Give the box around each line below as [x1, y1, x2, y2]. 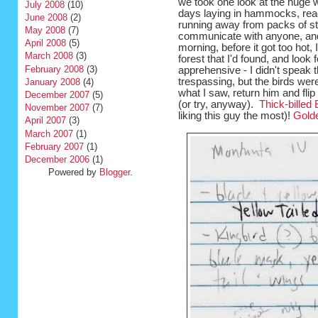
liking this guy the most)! [177, 110, 293, 122]
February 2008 [24, 63, 84, 75]
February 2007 [24, 141, 84, 152]
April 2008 [24, 38, 66, 49]
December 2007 [24, 89, 89, 101]
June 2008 [24, 11, 67, 23]
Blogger [99, 167, 131, 178]
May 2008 [24, 25, 65, 36]
